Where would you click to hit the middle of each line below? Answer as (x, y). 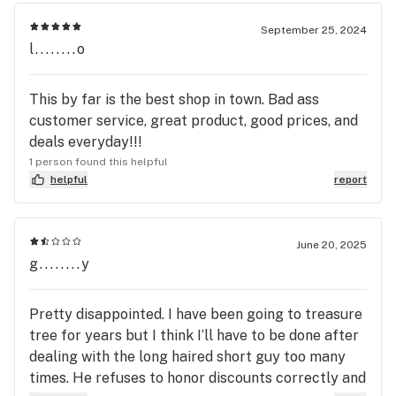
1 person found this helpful (99, 161)
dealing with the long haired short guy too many (187, 356)
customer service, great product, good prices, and (194, 120)
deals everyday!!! (86, 141)
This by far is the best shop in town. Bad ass (174, 99)
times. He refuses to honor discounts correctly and (198, 377)
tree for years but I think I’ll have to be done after (194, 335)
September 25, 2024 (314, 30)
